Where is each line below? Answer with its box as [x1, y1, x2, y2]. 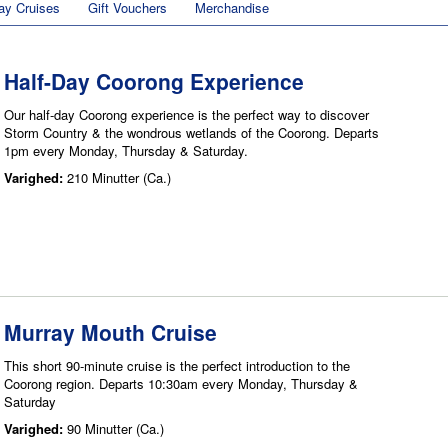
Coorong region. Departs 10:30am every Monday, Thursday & [4, 374, 358, 394]
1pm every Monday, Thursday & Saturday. [4, 141, 248, 161]
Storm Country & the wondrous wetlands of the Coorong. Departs [4, 123, 379, 143]
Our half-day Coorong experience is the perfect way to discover [4, 105, 369, 125]
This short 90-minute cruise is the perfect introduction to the [4, 356, 350, 376]
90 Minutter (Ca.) [67, 419, 164, 439]
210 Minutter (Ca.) [67, 168, 171, 188]
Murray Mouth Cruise [4, 317, 217, 348]
